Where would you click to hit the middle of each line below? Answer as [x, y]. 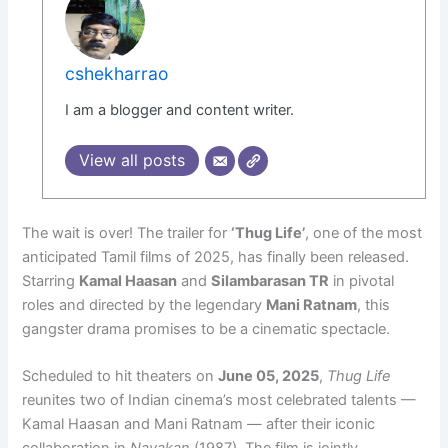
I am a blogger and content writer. [180, 109]
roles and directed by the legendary [144, 304]
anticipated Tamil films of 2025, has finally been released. [216, 256]
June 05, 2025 [269, 376]
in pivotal [362, 280]
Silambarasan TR [270, 280]
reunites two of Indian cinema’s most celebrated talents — [219, 400]
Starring [51, 280]
